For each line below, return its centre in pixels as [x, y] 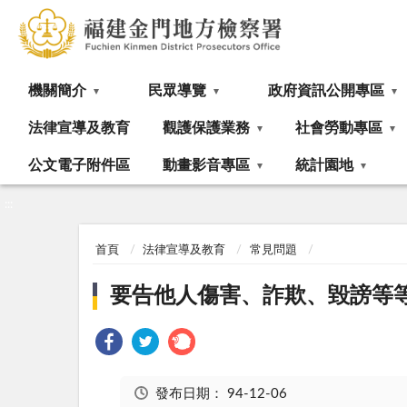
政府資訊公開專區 [326, 91]
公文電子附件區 [79, 165]
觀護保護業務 [206, 128]
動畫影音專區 [206, 165]
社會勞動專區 [339, 128]
